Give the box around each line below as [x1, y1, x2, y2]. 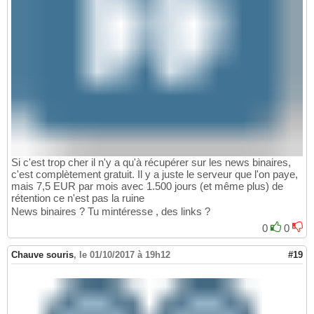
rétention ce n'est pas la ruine [11, 192, 144, 205]
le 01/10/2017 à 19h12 [79, 250, 170, 261]
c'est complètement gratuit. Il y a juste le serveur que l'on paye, [11, 168, 298, 181]
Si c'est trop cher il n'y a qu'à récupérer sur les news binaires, [11, 156, 291, 169]
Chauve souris [11, 250, 74, 261]
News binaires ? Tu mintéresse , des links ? [11, 205, 210, 218]
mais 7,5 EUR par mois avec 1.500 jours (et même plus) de [11, 180, 283, 193]
